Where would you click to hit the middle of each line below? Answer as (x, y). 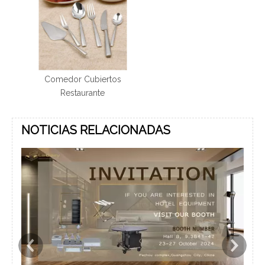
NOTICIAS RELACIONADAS (96, 130)
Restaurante (83, 93)
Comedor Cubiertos (83, 79)
